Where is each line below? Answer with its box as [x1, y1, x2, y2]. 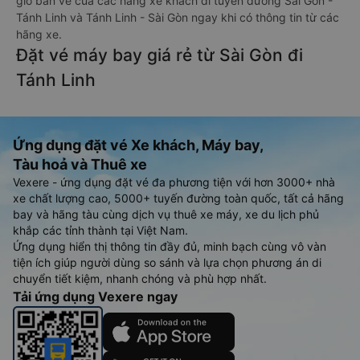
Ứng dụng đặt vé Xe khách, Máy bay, [13, 137, 264, 153]
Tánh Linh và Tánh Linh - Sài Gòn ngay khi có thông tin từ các [16, 10, 339, 24]
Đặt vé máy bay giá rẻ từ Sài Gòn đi [16, 45, 303, 65]
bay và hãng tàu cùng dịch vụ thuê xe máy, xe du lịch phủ [13, 207, 319, 221]
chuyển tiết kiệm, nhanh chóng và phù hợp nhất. [13, 272, 267, 285]
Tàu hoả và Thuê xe [13, 156, 147, 173]
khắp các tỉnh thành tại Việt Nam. [13, 223, 188, 237]
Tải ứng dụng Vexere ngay [13, 288, 178, 305]
